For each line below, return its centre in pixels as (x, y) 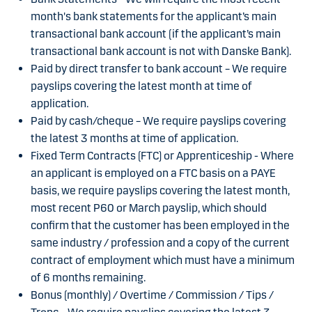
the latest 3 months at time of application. (134, 139)
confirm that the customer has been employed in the (160, 226)
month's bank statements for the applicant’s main (154, 17)
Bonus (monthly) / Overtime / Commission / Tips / (152, 295)
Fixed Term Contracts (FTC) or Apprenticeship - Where (162, 156)
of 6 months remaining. (88, 278)
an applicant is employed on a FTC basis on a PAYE (153, 173)
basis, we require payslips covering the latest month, (160, 191)
